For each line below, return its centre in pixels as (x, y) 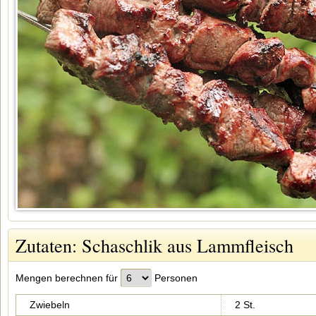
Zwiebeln (50, 305)
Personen (175, 278)
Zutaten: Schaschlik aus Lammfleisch (154, 245)
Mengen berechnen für (68, 278)
